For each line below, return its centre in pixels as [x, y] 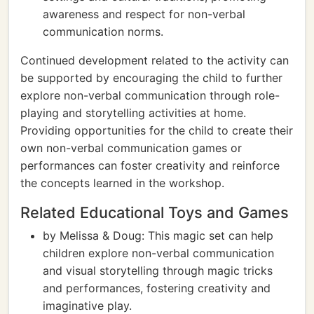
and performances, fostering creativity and [157, 288]
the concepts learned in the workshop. [122, 183]
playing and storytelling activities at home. [133, 113]
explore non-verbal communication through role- [150, 95]
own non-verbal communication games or [131, 148]
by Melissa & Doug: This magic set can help [158, 235]
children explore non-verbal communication [158, 253]
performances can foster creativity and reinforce [150, 165]
